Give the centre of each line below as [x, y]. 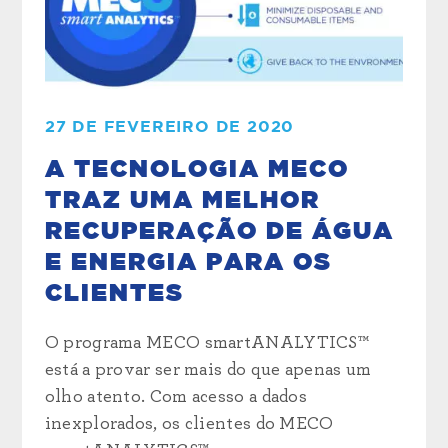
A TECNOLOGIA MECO [196, 169]
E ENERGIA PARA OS [188, 262]
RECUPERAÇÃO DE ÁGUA [219, 231]
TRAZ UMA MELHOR [182, 200]
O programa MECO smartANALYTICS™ [207, 342]
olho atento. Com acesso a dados [176, 396]
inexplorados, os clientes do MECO [189, 423]
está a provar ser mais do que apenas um [208, 369]
